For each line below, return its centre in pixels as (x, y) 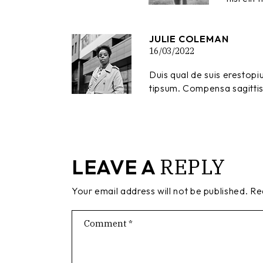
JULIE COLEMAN (189, 39)
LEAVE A (116, 167)
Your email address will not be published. (160, 191)
